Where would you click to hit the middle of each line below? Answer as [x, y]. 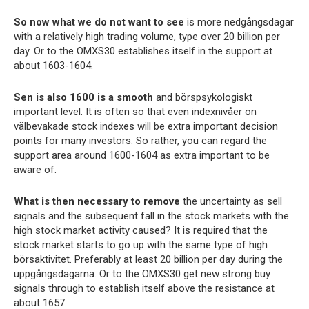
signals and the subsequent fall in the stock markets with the [151, 216]
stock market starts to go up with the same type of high [141, 245]
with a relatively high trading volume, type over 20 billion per [147, 37]
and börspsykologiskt [203, 97]
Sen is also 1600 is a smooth [83, 97]
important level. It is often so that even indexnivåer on [135, 112]
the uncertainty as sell [231, 201]
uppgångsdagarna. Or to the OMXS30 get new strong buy [142, 274]
